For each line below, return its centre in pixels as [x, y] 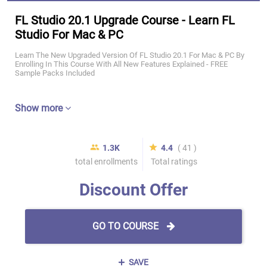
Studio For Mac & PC [69, 35]
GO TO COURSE [126, 226]
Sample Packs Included [55, 73]
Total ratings [174, 162]
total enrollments [106, 162]
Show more [40, 108]
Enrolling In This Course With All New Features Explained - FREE [121, 64]
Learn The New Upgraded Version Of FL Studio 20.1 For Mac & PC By [130, 55]
